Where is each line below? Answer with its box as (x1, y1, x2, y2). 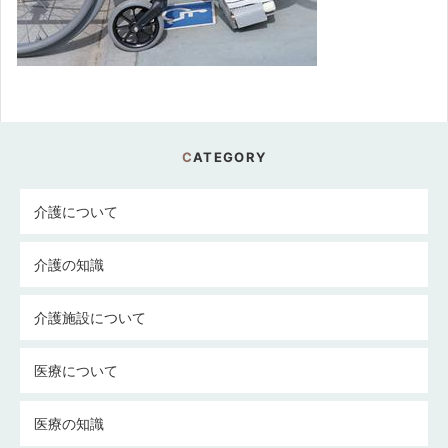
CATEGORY (193, 149, 267, 165)
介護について (34, 203, 118, 220)
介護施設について (34, 309, 146, 326)
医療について (34, 362, 118, 379)
